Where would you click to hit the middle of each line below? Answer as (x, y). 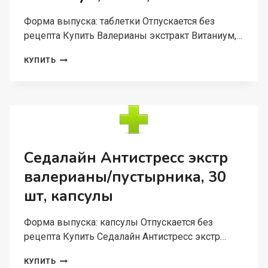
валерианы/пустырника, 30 (125, 177)
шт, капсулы (68, 196)
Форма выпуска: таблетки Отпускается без (119, 21)
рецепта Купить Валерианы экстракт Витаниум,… (133, 36)
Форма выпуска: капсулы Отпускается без (118, 222)
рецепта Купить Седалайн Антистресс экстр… (125, 237)
